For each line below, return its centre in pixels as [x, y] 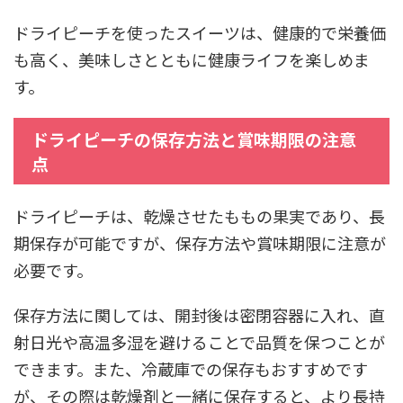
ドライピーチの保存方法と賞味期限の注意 [194, 139]
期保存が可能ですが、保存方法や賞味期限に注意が [200, 242]
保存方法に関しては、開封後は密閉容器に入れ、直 [199, 314]
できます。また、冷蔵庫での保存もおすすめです [191, 368]
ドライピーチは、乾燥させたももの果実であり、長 [199, 215]
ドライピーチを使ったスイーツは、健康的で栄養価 [200, 32]
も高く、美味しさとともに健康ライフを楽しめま [192, 59]
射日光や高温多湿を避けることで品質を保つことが [199, 341]
